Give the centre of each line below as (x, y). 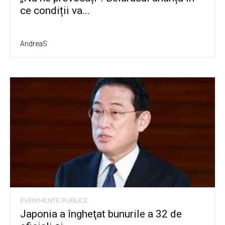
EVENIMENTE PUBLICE (54, 200)
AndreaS (34, 44)
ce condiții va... (55, 11)
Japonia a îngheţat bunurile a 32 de (101, 214)
